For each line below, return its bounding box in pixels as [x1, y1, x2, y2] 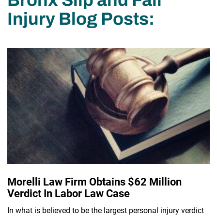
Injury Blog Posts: [7, 9, 155, 29]
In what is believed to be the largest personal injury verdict [7, 205, 204, 215]
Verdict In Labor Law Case [7, 187, 130, 200]
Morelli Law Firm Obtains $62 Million [7, 175, 182, 188]
